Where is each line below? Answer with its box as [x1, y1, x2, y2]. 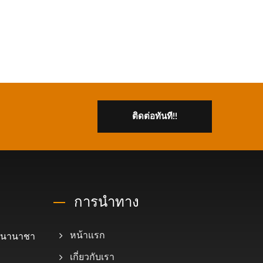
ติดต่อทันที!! [132, 112, 177, 121]
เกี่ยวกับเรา [70, 252, 114, 262]
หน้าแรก [70, 230, 105, 240]
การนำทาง [74, 191, 139, 211]
